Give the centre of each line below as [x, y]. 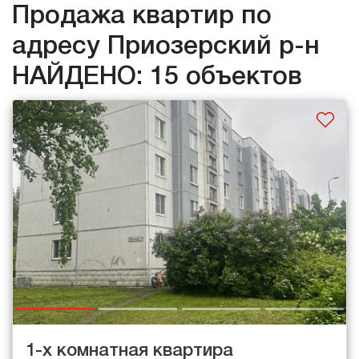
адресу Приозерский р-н [166, 47]
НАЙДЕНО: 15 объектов [157, 78]
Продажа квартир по [142, 17]
